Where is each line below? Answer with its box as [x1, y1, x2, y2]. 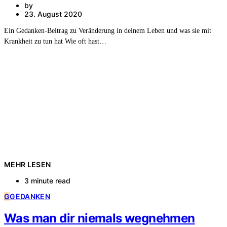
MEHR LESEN [4, 160, 51, 169]
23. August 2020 [24, 9, 82, 18]
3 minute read [24, 176, 70, 185]
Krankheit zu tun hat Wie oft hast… [4, 37, 106, 45]
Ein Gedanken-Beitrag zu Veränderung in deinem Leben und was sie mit [4, 26, 211, 34]
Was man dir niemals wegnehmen [4, 210, 195, 225]
